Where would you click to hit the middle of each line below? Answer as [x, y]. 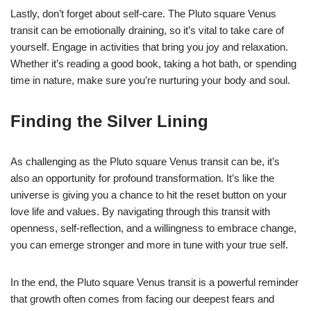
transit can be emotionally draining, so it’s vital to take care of [147, 30]
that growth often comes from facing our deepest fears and [142, 299]
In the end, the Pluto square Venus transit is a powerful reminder [154, 282]
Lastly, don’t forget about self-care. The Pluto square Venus [143, 13]
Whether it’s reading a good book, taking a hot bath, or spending [153, 63]
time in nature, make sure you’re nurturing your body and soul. [150, 80]
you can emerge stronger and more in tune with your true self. [149, 244]
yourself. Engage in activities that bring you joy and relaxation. [149, 47]
